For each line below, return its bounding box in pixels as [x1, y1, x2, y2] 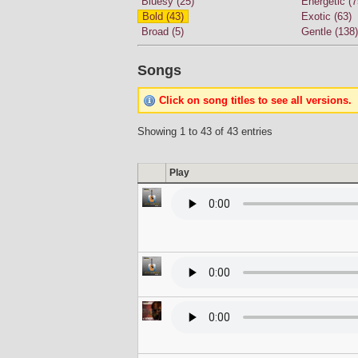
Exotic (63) [301, 10, 352, 23]
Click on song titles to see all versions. [159, 93, 352, 106]
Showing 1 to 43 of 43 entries [137, 125, 272, 137]
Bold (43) [142, 10, 184, 23]
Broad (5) [141, 26, 184, 38]
